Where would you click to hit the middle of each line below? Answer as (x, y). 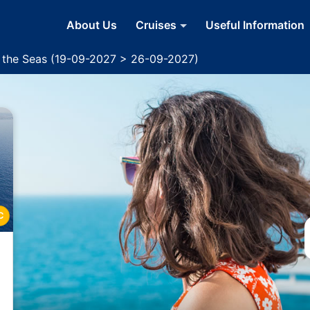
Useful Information (255, 25)
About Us (91, 25)
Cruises (156, 25)
